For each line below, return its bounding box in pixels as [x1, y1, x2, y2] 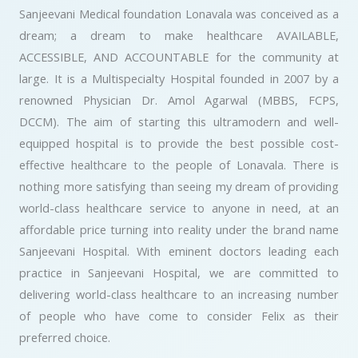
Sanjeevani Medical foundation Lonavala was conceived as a [19, 6, 339, 22]
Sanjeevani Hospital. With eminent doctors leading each [19, 243, 339, 259]
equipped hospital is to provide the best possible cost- [19, 135, 339, 151]
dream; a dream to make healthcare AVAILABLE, [19, 27, 339, 43]
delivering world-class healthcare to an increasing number [19, 286, 339, 302]
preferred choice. [19, 329, 113, 345]
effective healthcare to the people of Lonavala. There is [19, 157, 339, 173]
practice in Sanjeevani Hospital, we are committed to [19, 265, 339, 280]
